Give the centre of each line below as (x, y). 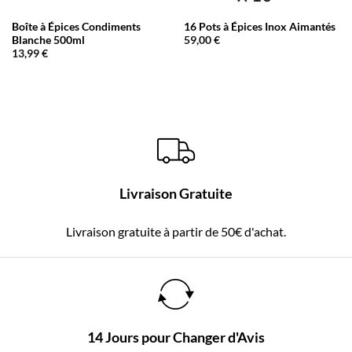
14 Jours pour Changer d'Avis (176, 338)
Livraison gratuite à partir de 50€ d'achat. (176, 232)
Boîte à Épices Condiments (76, 26)
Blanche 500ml (48, 40)
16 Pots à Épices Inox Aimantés (259, 26)
